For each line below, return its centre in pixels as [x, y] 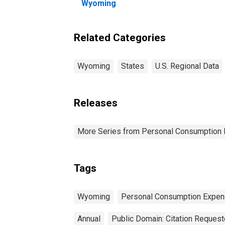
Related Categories [120, 37]
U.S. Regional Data [187, 66]
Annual [89, 218]
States [133, 66]
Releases [96, 103]
